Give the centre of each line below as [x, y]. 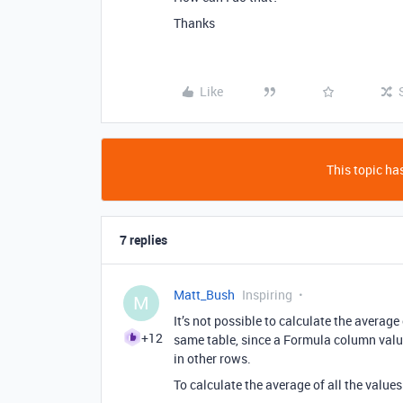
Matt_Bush [204, 295]
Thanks [194, 23]
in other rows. [212, 358]
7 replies [143, 240]
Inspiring [267, 295]
